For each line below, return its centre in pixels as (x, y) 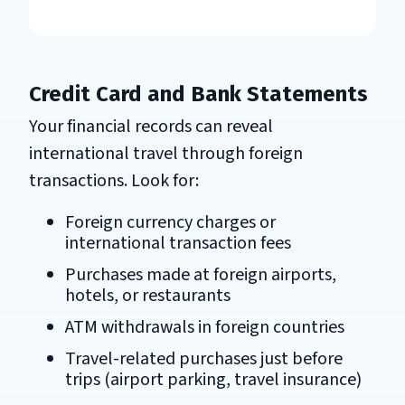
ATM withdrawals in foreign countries (205, 327)
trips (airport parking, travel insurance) (213, 379)
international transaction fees (178, 243)
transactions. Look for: (114, 180)
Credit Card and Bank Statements (198, 94)
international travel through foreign (166, 153)
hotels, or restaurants (148, 295)
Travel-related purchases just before (204, 358)
